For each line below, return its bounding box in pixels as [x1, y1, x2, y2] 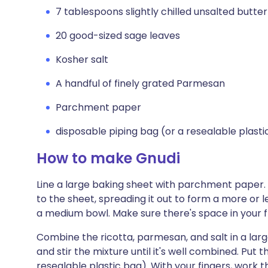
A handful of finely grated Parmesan [56, 77, 225, 90]
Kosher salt [56, 53, 108, 66]
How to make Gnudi [36, 148, 180, 168]
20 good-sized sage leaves [56, 29, 180, 42]
